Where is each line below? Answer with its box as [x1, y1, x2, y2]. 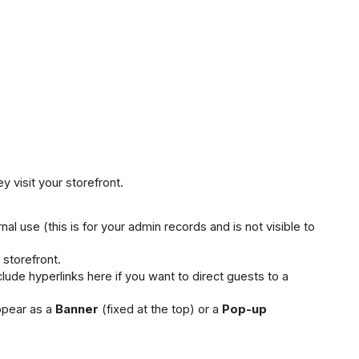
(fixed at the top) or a [99, 301, 222, 317]
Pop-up [222, 301, 267, 317]
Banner [55, 301, 99, 317]
